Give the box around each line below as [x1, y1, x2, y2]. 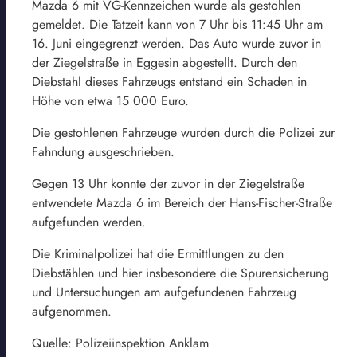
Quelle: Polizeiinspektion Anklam [32, 333, 209, 352]
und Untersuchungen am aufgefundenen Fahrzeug [32, 282, 296, 301]
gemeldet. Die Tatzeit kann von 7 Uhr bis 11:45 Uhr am [32, 14, 323, 33]
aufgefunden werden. [32, 212, 146, 231]
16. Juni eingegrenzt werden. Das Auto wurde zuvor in [32, 33, 321, 53]
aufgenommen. [32, 301, 112, 320]
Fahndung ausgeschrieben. [32, 142, 175, 161]
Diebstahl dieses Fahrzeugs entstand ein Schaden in [32, 72, 307, 91]
